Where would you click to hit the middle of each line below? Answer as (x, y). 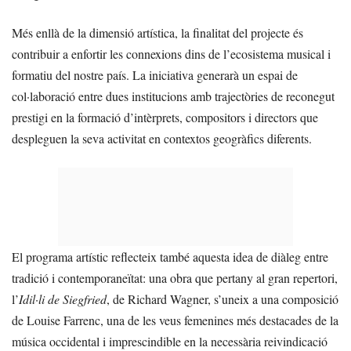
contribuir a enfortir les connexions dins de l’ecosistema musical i (171, 53)
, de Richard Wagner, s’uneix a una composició (223, 299)
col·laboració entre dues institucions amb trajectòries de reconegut (173, 96)
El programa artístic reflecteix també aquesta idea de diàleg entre (170, 256)
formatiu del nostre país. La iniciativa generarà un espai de (155, 74)
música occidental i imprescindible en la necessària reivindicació (170, 341)
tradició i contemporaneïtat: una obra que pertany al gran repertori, (175, 277)
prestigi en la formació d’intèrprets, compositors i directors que (165, 117)
